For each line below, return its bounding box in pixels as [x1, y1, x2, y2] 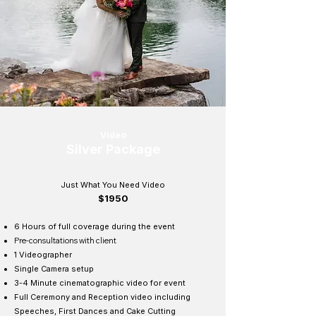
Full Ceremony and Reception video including [14, 292, 190, 302]
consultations [29, 236, 79, 245]
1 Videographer [14, 250, 72, 260]
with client [79, 236, 116, 245]
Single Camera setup [14, 264, 94, 274]
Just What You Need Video [61, 180, 165, 190]
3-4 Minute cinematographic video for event [14, 278, 186, 288]
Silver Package [66, 142, 160, 157]
